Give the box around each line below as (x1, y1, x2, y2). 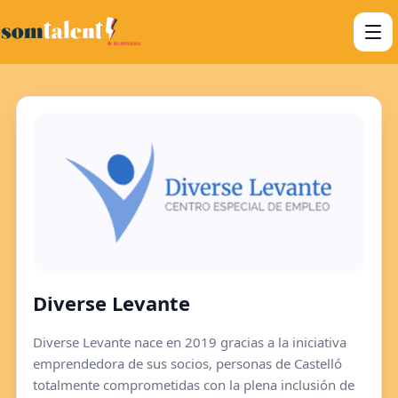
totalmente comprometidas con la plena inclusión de (33, 376, 354, 394)
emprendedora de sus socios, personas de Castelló (33, 354, 342, 372)
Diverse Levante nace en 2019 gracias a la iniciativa (33, 333, 346, 351)
